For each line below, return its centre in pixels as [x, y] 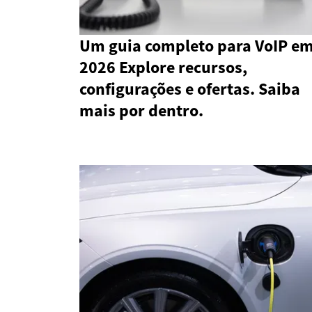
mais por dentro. [141, 111]
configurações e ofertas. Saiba [190, 89]
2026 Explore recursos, [163, 68]
